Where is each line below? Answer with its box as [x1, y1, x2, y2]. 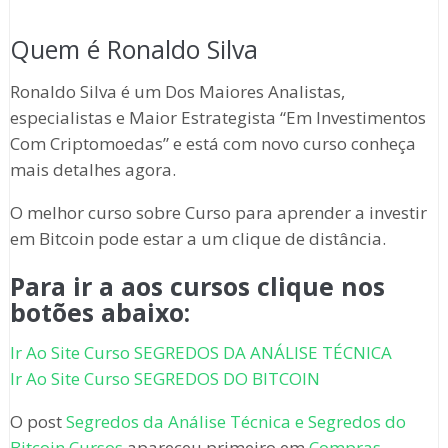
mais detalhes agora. [9, 158, 180, 182]
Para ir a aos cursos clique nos [9, 269, 385, 304]
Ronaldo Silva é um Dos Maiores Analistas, [9, 80, 345, 104]
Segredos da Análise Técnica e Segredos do [65, 410, 406, 434]
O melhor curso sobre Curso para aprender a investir [9, 201, 427, 225]
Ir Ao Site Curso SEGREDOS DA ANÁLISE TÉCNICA [9, 341, 392, 365]
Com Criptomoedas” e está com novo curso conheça [9, 132, 416, 156]
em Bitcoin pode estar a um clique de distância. [9, 227, 386, 251]
